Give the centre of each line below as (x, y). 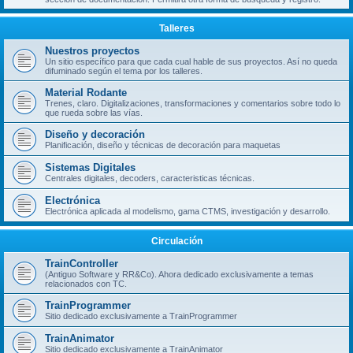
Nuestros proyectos (92, 51)
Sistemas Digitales (90, 167)
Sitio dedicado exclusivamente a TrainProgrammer (141, 316)
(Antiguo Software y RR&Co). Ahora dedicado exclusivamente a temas (179, 274)
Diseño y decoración (95, 134)
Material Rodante (86, 93)
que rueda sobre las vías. (94, 113)
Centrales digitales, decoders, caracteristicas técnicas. (150, 178)
